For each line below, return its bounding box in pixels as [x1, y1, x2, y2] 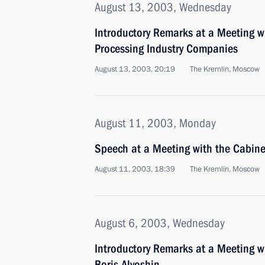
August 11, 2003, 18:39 [95, 164, 175, 174]
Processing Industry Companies [95, 41, 238, 56]
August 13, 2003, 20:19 [95, 64, 175, 75]
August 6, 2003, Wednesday [95, 216, 225, 230]
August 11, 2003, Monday [95, 116, 216, 130]
